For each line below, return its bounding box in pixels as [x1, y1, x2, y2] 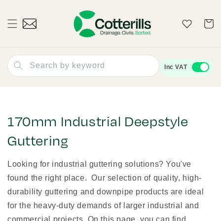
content [14, 10, 41, 19]
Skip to [14, 1, 40, 10]
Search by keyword [30, 61, 105, 70]
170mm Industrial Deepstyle [7, 113, 188, 129]
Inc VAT [164, 63, 187, 71]
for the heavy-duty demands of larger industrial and [7, 201, 199, 210]
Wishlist [173, 19, 200, 27]
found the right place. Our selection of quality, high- [7, 174, 202, 182]
